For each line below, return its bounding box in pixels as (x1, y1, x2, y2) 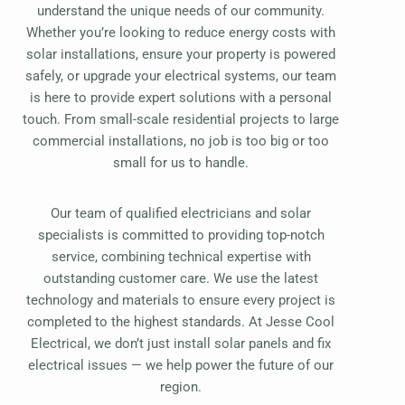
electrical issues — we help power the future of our (28, 357, 334, 374)
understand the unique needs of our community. (37, 3, 325, 20)
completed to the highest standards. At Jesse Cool (27, 314, 334, 331)
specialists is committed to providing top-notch (37, 227, 325, 244)
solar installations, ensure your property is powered (26, 46, 335, 63)
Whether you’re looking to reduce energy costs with (26, 24, 335, 42)
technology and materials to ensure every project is (26, 292, 335, 309)
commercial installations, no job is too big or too (33, 133, 329, 150)
